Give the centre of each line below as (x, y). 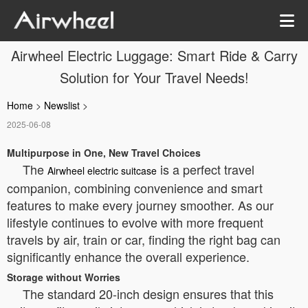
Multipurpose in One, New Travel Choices (104, 153)
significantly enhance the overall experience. (128, 256)
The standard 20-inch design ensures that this (148, 294)
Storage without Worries (64, 277)
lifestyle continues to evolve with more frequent (135, 222)
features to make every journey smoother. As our (140, 205)
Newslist (62, 105)
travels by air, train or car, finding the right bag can (144, 239)
